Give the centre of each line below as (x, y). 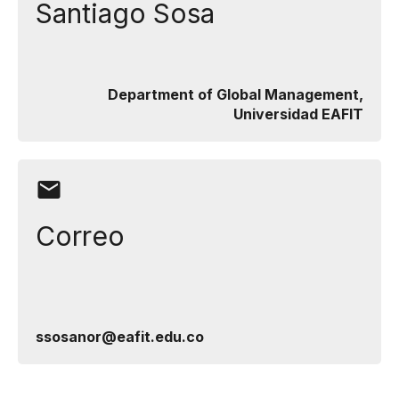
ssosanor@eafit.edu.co (120, 337)
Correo (80, 236)
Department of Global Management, (236, 94)
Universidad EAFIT (298, 114)
